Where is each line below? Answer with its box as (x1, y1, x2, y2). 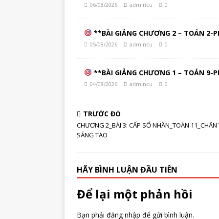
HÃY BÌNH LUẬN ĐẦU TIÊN (77, 164, 177, 175)
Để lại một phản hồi (77, 186, 193, 202)
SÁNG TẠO (77, 131, 109, 139)
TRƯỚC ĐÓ (83, 109, 121, 118)
